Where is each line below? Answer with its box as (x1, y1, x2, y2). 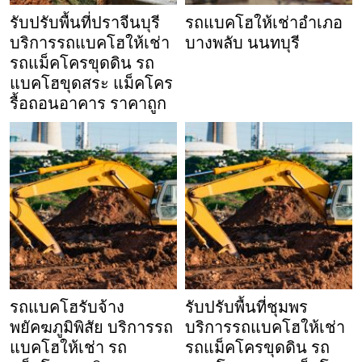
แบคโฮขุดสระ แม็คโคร (10, 71, 173, 96)
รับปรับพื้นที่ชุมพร (185, 295, 308, 320)
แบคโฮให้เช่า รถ (10, 335, 127, 360)
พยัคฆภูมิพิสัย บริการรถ (10, 315, 173, 340)
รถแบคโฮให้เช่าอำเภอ (185, 11, 343, 36)
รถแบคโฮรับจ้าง (10, 295, 124, 320)
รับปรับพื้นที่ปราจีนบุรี (10, 11, 160, 36)
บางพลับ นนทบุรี (185, 31, 300, 56)
